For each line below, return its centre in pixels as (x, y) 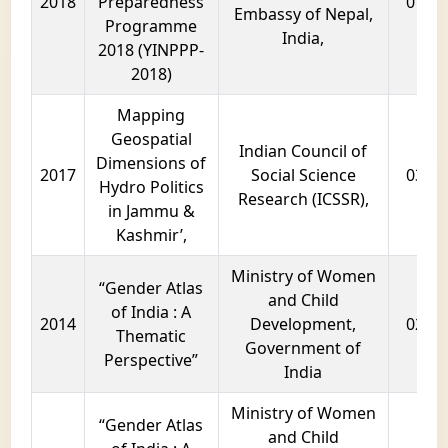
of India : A (151, 312)
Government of (303, 348)
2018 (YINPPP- (151, 50)
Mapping (151, 115)
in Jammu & (151, 211)
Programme (151, 26)
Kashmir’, (151, 235)
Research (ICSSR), (303, 199)
